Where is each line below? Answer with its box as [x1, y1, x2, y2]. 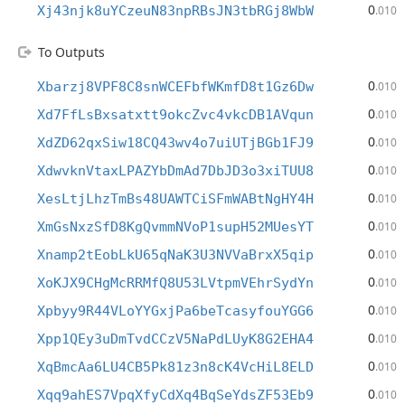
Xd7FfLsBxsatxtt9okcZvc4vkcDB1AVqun [37, 107, 314, 123]
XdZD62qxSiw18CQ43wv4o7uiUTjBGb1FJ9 [37, 135, 314, 151]
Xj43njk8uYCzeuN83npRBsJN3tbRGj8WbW [37, 3, 314, 19]
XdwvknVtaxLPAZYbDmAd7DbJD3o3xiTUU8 [37, 163, 314, 179]
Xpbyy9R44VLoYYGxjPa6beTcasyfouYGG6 [37, 303, 314, 319]
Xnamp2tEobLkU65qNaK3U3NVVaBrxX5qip [37, 247, 314, 263]
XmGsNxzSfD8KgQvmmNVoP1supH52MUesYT [37, 219, 314, 235]
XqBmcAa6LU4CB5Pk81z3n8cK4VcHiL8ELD [37, 359, 314, 375]
